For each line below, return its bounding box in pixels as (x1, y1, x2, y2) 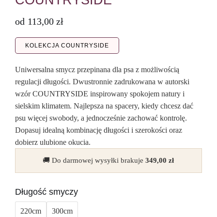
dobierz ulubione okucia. (15, 138, 91, 147)
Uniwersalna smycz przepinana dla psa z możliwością (15, 65, 180, 74)
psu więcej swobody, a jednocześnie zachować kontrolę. (15, 114, 187, 123)
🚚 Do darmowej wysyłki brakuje (43, 156, 146, 165)
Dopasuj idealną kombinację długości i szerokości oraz (15, 126, 183, 135)
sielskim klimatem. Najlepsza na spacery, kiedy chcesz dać (15, 102, 194, 110)
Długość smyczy (15, 187, 78, 197)
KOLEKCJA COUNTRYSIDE (25, 42, 109, 49)
